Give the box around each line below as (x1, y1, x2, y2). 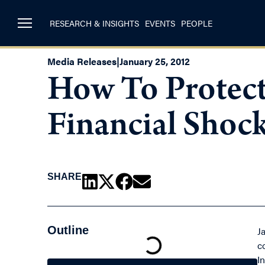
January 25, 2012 (119, 54, 190, 69)
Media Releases (47, 54, 117, 69)
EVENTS (145, 17, 175, 30)
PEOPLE (181, 17, 212, 30)
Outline (47, 224, 89, 237)
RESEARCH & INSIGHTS (50, 17, 139, 30)
